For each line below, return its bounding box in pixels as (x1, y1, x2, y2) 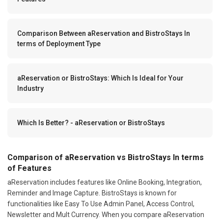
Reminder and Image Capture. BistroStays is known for (7, 189, 177, 197)
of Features (7, 164, 52, 173)
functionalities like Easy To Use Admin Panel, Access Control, (7, 200, 194, 208)
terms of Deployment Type (17, 40, 101, 48)
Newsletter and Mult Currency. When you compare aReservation (7, 211, 204, 219)
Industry (17, 84, 44, 93)
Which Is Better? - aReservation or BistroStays (17, 119, 165, 127)
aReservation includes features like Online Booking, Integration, (7, 178, 202, 187)
